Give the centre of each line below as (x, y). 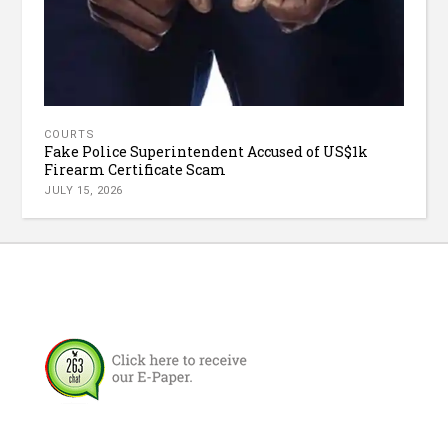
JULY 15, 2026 (83, 191)
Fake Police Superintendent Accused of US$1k (206, 152)
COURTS (70, 135)
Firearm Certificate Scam (135, 170)
